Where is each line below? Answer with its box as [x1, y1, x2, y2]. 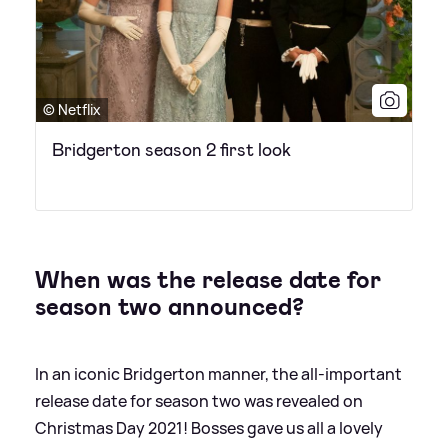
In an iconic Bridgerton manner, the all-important [35, 363, 402, 386]
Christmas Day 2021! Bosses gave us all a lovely [35, 417, 383, 440]
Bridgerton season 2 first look [52, 138, 291, 163]
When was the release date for [35, 264, 381, 297]
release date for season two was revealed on [35, 390, 363, 413]
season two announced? [35, 291, 304, 324]
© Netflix [43, 100, 101, 120]
